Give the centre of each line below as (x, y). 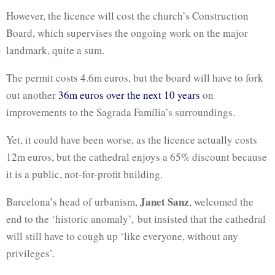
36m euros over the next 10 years (129, 95)
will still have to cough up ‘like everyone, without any (122, 236)
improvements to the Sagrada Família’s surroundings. (121, 112)
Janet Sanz (165, 201)
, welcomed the (221, 201)
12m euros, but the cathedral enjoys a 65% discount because (137, 157)
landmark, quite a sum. (55, 50)
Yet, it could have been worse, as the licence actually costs (132, 139)
